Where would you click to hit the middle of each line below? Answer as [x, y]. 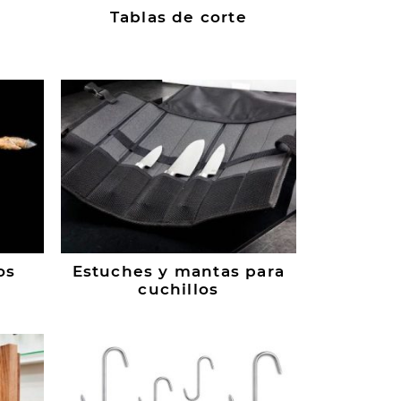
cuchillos [179, 290]
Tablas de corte [178, 17]
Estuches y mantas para [178, 272]
